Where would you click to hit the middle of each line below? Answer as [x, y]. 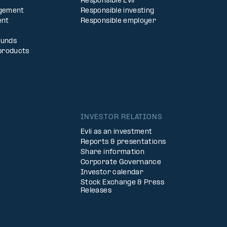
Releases [96, 191]
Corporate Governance [121, 162]
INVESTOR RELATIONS [122, 117]
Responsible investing [118, 11]
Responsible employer [119, 21]
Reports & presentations [123, 142]
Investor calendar [112, 173]
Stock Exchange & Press [122, 183]
